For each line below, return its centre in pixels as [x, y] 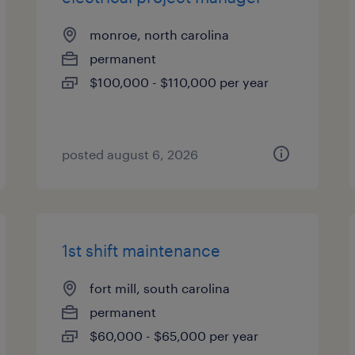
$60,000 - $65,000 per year [174, 336]
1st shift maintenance [141, 250]
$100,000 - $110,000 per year [179, 82]
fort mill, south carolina [160, 288]
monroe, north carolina [160, 34]
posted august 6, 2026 [130, 154]
